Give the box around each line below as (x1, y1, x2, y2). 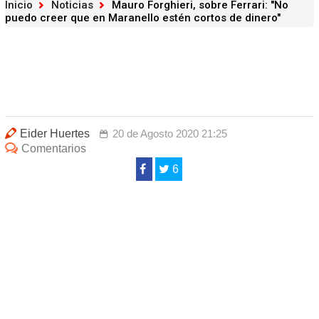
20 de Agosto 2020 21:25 (112, 127, 227, 140)
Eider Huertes (19, 127, 90, 140)
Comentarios (21, 142, 86, 155)
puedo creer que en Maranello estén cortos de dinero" (4, 11, 281, 24)
